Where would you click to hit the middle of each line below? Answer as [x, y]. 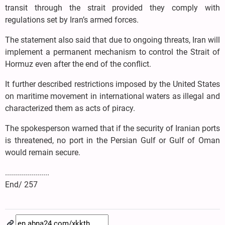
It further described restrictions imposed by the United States [113, 84]
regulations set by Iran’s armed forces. [72, 20]
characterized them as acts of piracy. [70, 108]
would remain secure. [43, 153]
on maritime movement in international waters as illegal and [113, 96]
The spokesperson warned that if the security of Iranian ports [113, 129]
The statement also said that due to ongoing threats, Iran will [113, 40]
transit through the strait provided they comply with [113, 8]
